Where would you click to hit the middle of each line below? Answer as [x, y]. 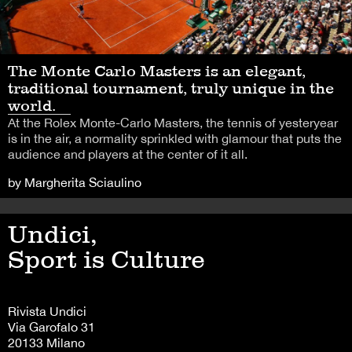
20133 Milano [46, 343]
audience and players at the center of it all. [128, 154]
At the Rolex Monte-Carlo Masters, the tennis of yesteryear [173, 123]
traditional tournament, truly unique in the [171, 88]
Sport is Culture [106, 260]
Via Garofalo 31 [51, 327]
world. [32, 106]
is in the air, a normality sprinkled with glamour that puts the [175, 139]
